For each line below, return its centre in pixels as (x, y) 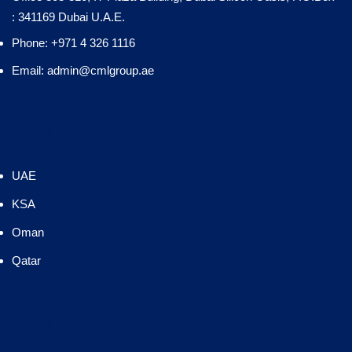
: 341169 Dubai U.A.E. (68, 16)
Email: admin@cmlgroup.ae (83, 70)
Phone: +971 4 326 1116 (73, 42)
